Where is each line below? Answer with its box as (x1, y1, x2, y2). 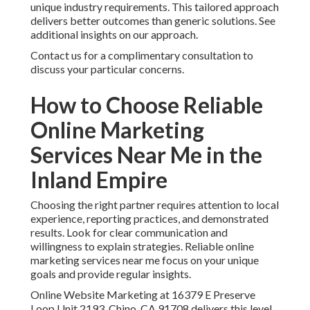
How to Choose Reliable (30, 91, 263, 119)
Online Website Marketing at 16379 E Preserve (30, 288, 255, 302)
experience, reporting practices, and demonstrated (30, 212, 268, 226)
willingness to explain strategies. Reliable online (30, 239, 254, 253)
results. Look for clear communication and (30, 226, 228, 239)
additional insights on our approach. (30, 28, 198, 42)
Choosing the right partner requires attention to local (30, 198, 279, 212)
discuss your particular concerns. (30, 62, 184, 76)
